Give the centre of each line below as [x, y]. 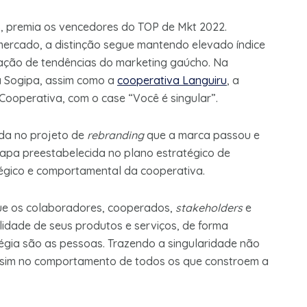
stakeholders [209, 208]
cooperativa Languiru [172, 81]
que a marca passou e [202, 135]
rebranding [115, 135]
